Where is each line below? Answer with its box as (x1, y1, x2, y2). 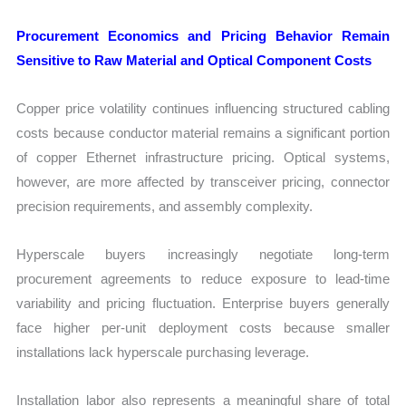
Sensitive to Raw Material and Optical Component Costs (16, 52, 372, 68)
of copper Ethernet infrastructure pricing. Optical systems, (16, 149, 390, 165)
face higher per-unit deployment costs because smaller (16, 320, 390, 336)
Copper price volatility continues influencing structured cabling (16, 100, 390, 116)
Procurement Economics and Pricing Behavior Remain (16, 27, 390, 43)
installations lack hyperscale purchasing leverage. (16, 344, 310, 361)
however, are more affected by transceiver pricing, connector (16, 173, 390, 189)
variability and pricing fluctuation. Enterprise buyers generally (16, 295, 390, 312)
